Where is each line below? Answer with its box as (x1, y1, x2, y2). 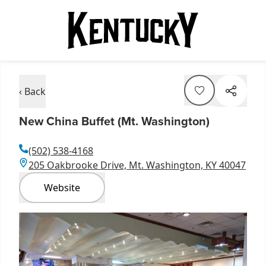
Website (44, 180, 80, 194)
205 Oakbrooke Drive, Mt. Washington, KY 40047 (28, 158, 246, 172)
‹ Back (19, 84, 46, 98)
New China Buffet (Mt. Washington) (19, 112, 210, 129)
